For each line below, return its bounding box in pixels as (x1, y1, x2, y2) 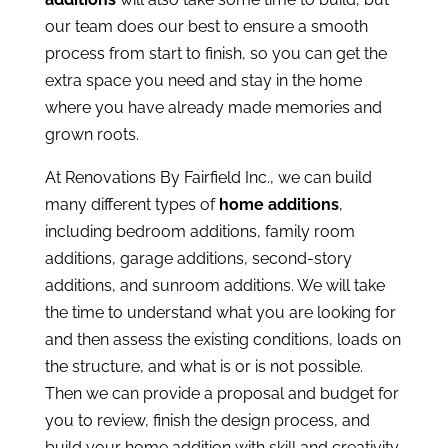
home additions (218, 195, 339, 215)
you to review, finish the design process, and (44, 411, 370, 431)
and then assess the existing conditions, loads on (44, 330, 401, 350)
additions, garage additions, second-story (44, 249, 352, 269)
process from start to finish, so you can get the (44, 44, 387, 64)
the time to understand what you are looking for (44, 303, 396, 323)
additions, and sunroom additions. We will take (44, 276, 385, 296)
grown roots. (44, 125, 139, 145)
